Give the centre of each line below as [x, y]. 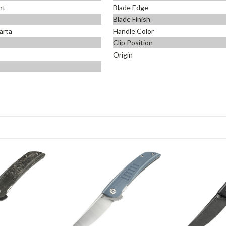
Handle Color [133, 31]
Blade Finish [132, 19]
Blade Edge [131, 7]
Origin [123, 54]
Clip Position [133, 43]
